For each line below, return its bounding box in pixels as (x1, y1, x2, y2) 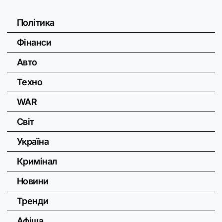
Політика (17, 17, 55, 28)
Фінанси (17, 37, 52, 48)
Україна (17, 136, 49, 147)
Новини (17, 176, 49, 187)
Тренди (17, 196, 49, 207)
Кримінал (17, 156, 57, 167)
